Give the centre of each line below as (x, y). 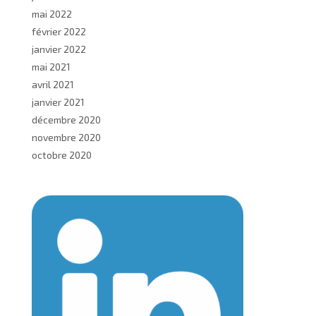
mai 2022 (52, 14)
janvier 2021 (58, 102)
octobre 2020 (62, 155)
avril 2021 (53, 84)
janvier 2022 (59, 49)
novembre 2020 (66, 137)
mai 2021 (51, 67)
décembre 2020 (66, 120)
